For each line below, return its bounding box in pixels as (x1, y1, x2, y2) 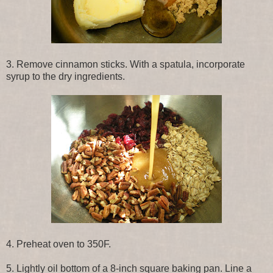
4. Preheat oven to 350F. (6, 238, 111, 249)
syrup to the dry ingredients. (6, 71, 125, 82)
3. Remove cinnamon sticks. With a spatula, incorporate (6, 58, 245, 69)
